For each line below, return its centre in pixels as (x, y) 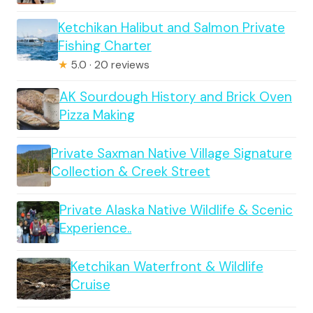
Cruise (90, 284)
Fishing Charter (104, 45)
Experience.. (96, 228)
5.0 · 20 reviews (108, 65)
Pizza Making (97, 115)
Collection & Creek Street (130, 171)
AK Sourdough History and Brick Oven (175, 96)
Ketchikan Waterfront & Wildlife (167, 266)
